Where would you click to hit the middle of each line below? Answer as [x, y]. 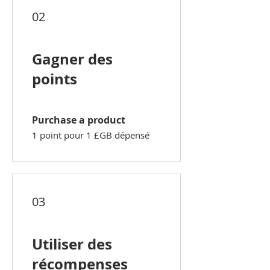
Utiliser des [72, 244]
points [55, 79]
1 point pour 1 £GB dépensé [91, 135]
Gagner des [72, 59]
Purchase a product [79, 120]
